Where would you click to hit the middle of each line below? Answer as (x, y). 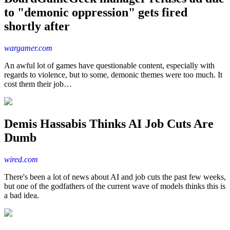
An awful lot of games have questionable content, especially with (109, 65)
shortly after (37, 26)
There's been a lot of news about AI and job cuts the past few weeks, (115, 177)
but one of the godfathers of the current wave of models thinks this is (115, 186)
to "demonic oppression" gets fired (96, 12)
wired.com (21, 160)
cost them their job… (38, 84)
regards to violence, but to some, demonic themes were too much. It (113, 74)
